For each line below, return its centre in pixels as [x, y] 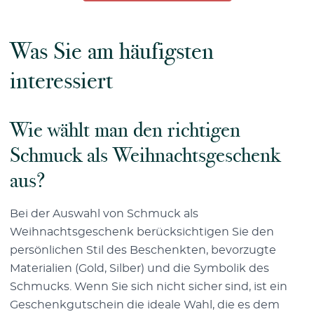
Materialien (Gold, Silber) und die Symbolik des [139, 268]
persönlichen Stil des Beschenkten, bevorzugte [143, 250]
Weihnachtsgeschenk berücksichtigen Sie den [142, 232]
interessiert [61, 80]
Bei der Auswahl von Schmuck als [104, 213]
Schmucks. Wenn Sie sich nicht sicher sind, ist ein [149, 286]
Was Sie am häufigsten [112, 51]
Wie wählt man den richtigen [125, 130]
